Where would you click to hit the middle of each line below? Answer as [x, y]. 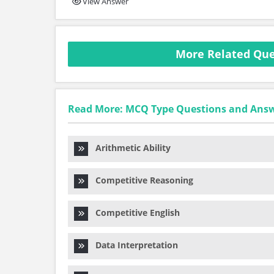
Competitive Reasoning [141, 180]
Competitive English [134, 213]
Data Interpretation [133, 245]
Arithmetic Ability [129, 148]
